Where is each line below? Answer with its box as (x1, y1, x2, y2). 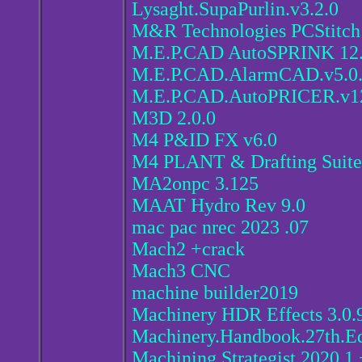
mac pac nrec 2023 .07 (132, 217, 309, 238)
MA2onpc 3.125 (132, 173, 259, 195)
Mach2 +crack (132, 238, 245, 260)
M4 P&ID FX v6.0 (132, 129, 277, 151)
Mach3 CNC (132, 260, 230, 282)
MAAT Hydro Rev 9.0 (132, 195, 305, 217)
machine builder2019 (132, 282, 298, 304)
